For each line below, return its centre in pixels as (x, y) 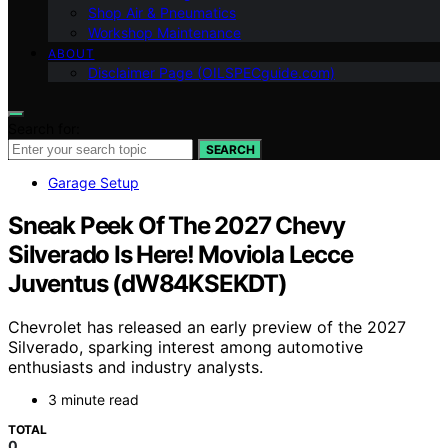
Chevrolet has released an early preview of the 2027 (207, 327)
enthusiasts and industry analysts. (135, 367)
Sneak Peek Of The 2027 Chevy (176, 225)
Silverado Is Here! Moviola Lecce (180, 254)
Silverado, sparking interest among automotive (185, 347)
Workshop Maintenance (164, 32)
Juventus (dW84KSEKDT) (147, 283)
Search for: (44, 128)
